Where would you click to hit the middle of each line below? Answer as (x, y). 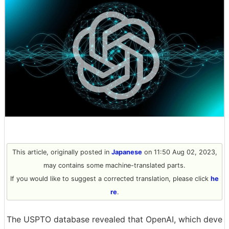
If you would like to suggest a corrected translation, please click (110, 178)
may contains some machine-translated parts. (114, 165)
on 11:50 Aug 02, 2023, (179, 152)
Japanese (127, 152)
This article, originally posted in (62, 152)
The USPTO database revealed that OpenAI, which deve (114, 219)
